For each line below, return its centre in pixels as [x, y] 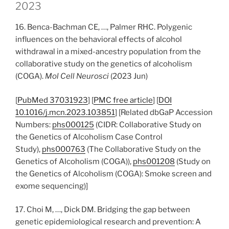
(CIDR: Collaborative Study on [148, 124]
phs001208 [154, 161]
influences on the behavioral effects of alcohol [99, 39]
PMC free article [123, 100]
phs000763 [64, 149]
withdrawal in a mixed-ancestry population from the [108, 52]
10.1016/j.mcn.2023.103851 [65, 112]
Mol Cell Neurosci [77, 76]
